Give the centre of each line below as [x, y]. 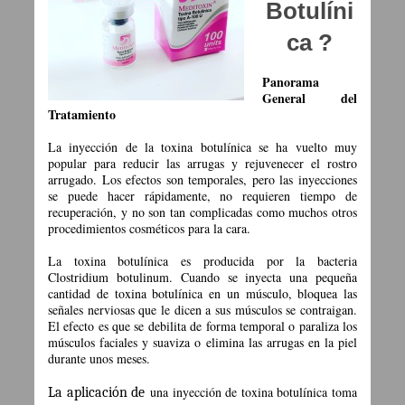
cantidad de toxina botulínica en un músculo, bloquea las [202, 294]
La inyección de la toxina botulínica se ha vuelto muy [202, 147]
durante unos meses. [99, 359]
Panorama [291, 82]
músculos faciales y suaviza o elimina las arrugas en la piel [202, 343]
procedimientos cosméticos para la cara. [149, 229]
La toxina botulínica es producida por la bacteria [202, 261]
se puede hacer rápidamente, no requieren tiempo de [202, 196]
